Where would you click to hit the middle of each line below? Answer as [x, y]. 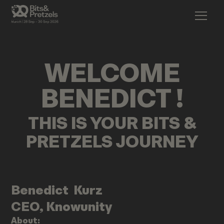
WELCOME [112, 75]
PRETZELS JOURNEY [112, 141]
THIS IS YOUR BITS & [112, 123]
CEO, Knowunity [62, 207]
